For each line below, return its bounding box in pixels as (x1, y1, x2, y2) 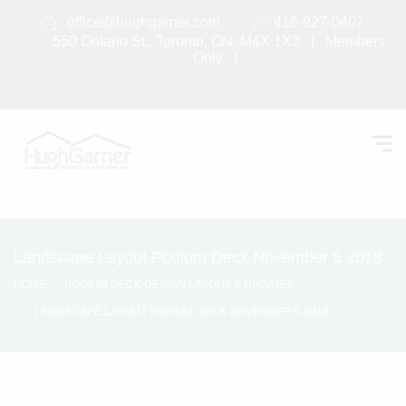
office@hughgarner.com (67, 14, 220, 31)
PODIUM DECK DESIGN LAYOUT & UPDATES (64, 278, 295, 291)
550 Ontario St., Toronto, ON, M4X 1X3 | (53, 34, 325, 49)
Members (325, 34, 385, 49)
